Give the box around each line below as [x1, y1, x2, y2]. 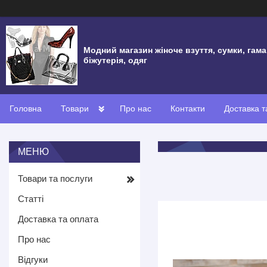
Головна [10, 104, 42, 113]
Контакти [170, 104, 205, 113]
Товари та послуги [18, 173, 92, 184]
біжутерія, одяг [83, 55, 147, 65]
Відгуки [18, 254, 48, 265]
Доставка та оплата [18, 214, 98, 224]
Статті [18, 194, 44, 204]
